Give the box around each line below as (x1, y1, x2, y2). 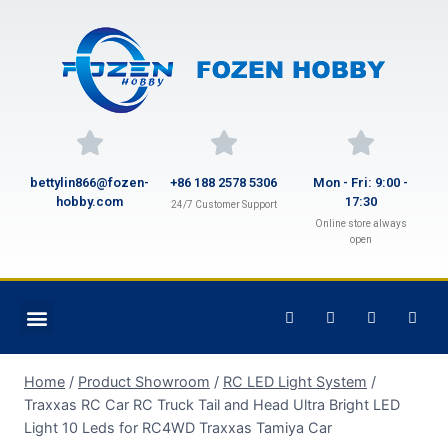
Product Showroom (78, 373, 210, 390)
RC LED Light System (223, 373, 367, 390)
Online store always (314, 218, 407, 229)
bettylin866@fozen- (30, 175, 149, 190)
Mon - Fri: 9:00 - (313, 175, 409, 190)
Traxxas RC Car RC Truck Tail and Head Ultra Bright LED (24, 396, 400, 413)
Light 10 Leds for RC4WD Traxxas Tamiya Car (24, 419, 332, 436)
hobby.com (56, 194, 123, 209)
